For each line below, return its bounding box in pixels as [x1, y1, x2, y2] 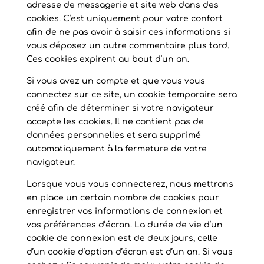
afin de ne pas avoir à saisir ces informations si [26, 28, 230, 37]
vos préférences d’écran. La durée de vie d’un [26, 220, 223, 229]
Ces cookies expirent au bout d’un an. [26, 55, 189, 64]
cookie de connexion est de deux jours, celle [26, 234, 217, 243]
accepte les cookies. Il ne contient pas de [26, 117, 204, 126]
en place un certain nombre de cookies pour [26, 193, 219, 202]
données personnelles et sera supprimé [26, 131, 201, 140]
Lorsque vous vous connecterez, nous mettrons [26, 180, 233, 189]
